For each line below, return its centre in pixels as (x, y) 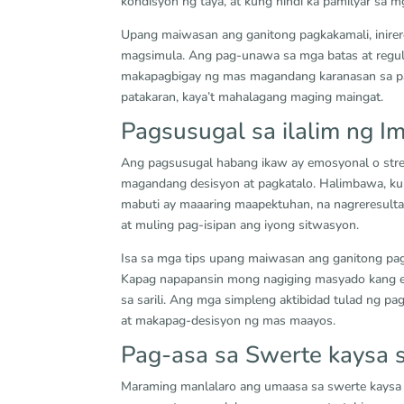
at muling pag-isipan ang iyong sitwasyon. (240, 225)
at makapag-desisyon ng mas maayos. (229, 321)
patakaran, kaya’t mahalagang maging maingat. (252, 97)
